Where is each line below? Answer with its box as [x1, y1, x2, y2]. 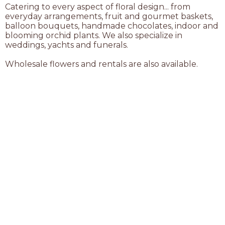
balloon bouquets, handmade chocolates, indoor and [5, 21, 218, 31]
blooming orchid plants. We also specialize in [5, 31, 182, 40]
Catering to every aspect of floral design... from [5, 2, 190, 12]
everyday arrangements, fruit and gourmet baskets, [5, 12, 213, 21]
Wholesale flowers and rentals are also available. [5, 59, 198, 69]
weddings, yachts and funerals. [5, 40, 128, 50]
